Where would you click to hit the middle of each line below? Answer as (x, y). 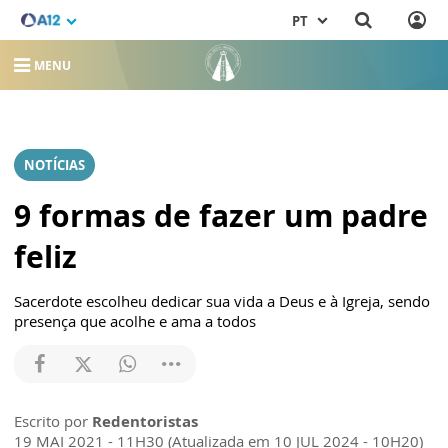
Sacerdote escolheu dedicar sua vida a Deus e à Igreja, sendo (222, 300)
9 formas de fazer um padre (221, 215)
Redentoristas (145, 420)
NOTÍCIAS (54, 164)
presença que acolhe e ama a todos (135, 320)
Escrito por (53, 420)
